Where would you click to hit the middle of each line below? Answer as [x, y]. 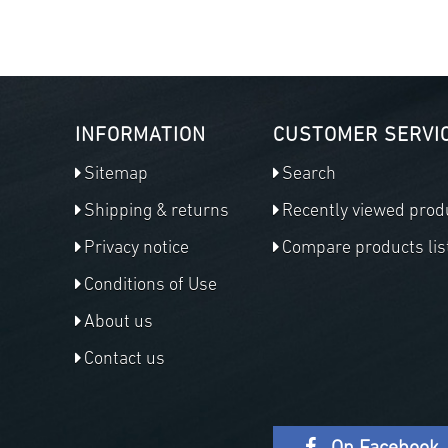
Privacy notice [136, 248]
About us [118, 322]
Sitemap [116, 174]
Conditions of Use [150, 285]
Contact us [124, 359]
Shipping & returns [156, 211]
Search [309, 174]
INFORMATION [140, 135]
